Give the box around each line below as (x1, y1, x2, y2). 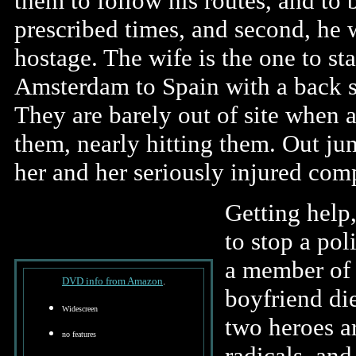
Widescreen (62, 304, 98, 313)
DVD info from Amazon (62, 275, 163, 287)
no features (62, 330, 96, 339)
